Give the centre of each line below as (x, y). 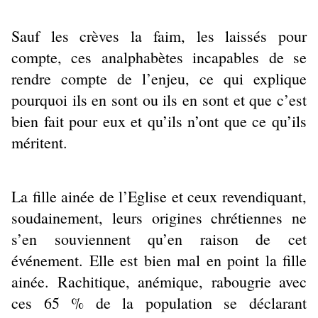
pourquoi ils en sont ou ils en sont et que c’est (159, 100)
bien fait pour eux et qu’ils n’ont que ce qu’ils (159, 121)
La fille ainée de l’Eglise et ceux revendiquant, (159, 196)
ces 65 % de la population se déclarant (159, 302)
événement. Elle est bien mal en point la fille (159, 260)
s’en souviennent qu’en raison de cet (159, 238)
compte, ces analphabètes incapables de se (159, 57)
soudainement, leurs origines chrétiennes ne (159, 217)
